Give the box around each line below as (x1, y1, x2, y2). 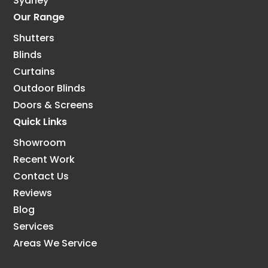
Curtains (13, 65, 56, 79)
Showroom (13, 136, 66, 150)
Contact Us (13, 169, 69, 184)
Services (13, 220, 54, 234)
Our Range (13, 10, 65, 25)
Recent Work (13, 153, 75, 167)
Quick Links (13, 115, 68, 129)
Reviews (13, 186, 53, 200)
